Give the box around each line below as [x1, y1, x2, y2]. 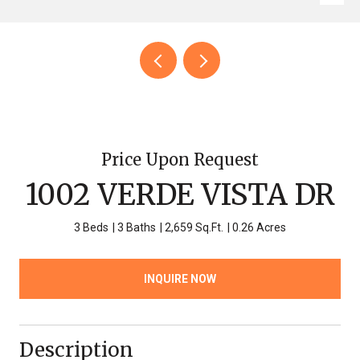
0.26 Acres [232, 221, 286, 234]
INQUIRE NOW [144, 272, 216, 285]
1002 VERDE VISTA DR [25, 177, 335, 213]
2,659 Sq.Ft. [165, 221, 223, 234]
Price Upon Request [101, 149, 259, 170]
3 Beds [74, 221, 108, 234]
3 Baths [117, 221, 156, 234]
